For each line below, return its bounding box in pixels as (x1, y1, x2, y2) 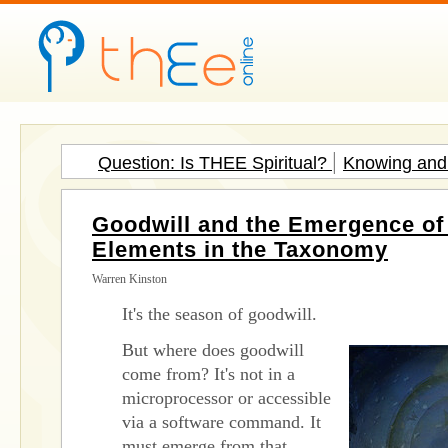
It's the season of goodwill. (122, 304, 322, 324)
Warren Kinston (92, 272, 167, 286)
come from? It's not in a (122, 364, 295, 384)
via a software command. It (122, 412, 321, 432)
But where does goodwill (122, 340, 304, 360)
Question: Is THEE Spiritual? (98, 153, 332, 173)
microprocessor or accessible (122, 388, 331, 408)
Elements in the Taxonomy (92, 237, 388, 262)
